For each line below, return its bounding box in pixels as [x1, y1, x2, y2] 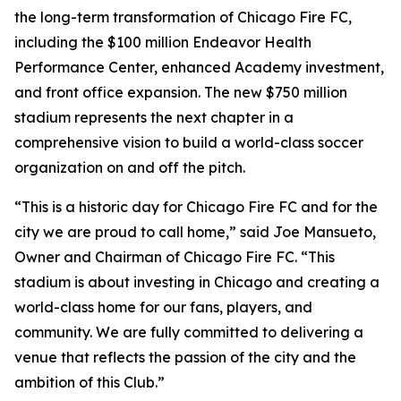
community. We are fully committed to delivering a [14, 322, 363, 341]
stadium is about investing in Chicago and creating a [14, 272, 380, 291]
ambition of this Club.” [14, 372, 165, 391]
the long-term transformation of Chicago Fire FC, [14, 7, 352, 26]
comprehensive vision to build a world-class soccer [14, 132, 363, 151]
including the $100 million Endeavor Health [14, 32, 311, 51]
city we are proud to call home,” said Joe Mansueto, [14, 222, 376, 241]
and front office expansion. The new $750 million [14, 82, 347, 101]
